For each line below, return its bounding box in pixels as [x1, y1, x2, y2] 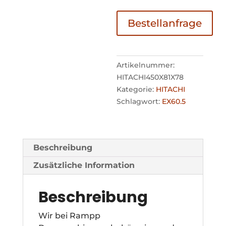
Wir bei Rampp [38, 210, 100, 220]
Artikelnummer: [117, 60, 175, 70]
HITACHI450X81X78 [117, 72, 184, 82]
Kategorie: [117, 84, 156, 94]
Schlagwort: [117, 96, 162, 106]
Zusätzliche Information [33, 160, 135, 170]
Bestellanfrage [128, 17, 202, 29]
